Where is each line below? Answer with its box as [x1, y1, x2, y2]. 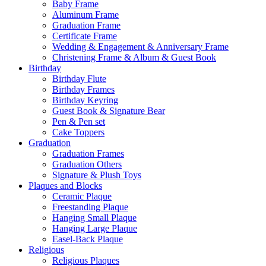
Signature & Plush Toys [52, 170, 141, 180]
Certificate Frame [52, 31, 117, 41]
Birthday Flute [52, 74, 106, 84]
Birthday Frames [52, 84, 115, 94]
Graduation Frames [52, 148, 124, 159]
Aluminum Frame [52, 9, 119, 20]
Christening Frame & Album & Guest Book [52, 52, 216, 62]
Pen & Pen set [52, 116, 105, 126]
